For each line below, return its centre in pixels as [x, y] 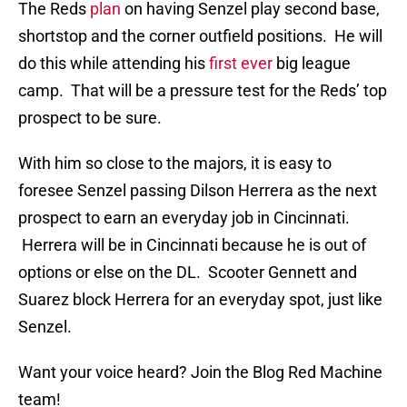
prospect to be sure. [90, 118]
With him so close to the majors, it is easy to [175, 164]
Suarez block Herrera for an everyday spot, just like [200, 300]
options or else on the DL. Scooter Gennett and [188, 273]
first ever [241, 64]
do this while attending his [114, 64]
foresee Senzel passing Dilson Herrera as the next [198, 191]
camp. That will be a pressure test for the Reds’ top [203, 91]
